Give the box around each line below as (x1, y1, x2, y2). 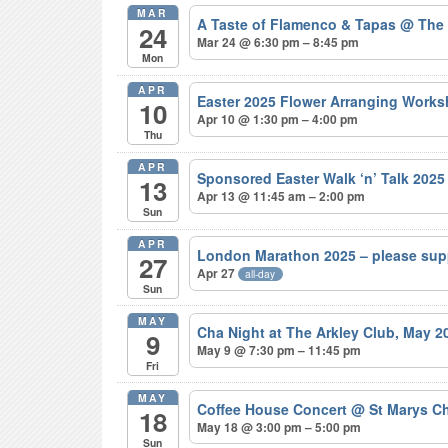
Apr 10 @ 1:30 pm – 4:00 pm (197, 110, 359, 129)
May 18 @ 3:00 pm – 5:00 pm (197, 417, 362, 436)
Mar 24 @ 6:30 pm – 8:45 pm (197, 33, 360, 52)
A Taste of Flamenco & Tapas (197, 14, 401, 35)
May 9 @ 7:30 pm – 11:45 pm (197, 340, 362, 359)
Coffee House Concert (197, 398, 352, 419)
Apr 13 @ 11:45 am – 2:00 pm (197, 187, 366, 205)
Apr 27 (197, 263, 239, 282)
